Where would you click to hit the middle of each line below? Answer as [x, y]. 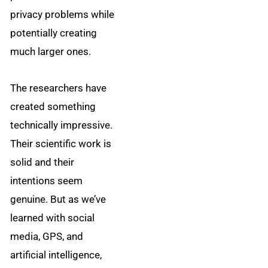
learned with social [53, 217]
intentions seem [47, 180]
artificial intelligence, [56, 255]
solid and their [42, 162]
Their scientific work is [61, 143]
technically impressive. [62, 125]
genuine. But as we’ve [58, 199]
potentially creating [54, 33]
